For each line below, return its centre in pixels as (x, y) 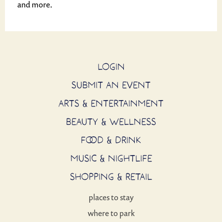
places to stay (111, 197)
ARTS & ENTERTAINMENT (111, 103)
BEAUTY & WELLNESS (111, 121)
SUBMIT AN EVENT (111, 85)
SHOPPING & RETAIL (111, 176)
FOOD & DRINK (111, 140)
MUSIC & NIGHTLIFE (111, 158)
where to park (111, 213)
